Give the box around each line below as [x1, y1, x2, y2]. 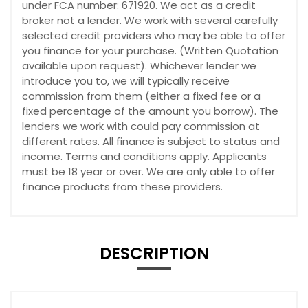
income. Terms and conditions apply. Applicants [22, 148, 267, 164]
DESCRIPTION [99, 241, 209, 265]
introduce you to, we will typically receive [22, 73, 230, 88]
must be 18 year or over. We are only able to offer [22, 164, 275, 179]
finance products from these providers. [22, 179, 223, 194]
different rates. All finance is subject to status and [22, 133, 280, 148]
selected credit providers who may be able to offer [22, 27, 285, 43]
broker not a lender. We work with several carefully [22, 12, 278, 27]
